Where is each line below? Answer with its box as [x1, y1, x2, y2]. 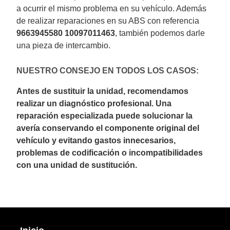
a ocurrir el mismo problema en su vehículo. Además [16, 4, 207, 13]
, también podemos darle [115, 29, 205, 38]
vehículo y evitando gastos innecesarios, [16, 136, 176, 145]
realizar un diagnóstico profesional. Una [16, 99, 172, 108]
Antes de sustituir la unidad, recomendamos [16, 87, 189, 96]
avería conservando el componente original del [16, 124, 200, 133]
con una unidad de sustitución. [16, 161, 138, 170]
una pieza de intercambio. [16, 41, 111, 50]
